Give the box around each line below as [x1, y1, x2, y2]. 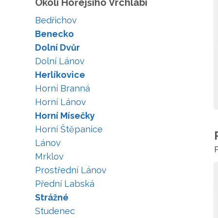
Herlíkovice [35, 70, 85, 80]
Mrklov [35, 151, 64, 162]
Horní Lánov [35, 97, 86, 107]
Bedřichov [35, 15, 77, 25]
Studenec [35, 206, 75, 216]
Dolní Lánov [35, 56, 85, 66]
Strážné [35, 192, 69, 202]
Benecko [35, 29, 74, 39]
